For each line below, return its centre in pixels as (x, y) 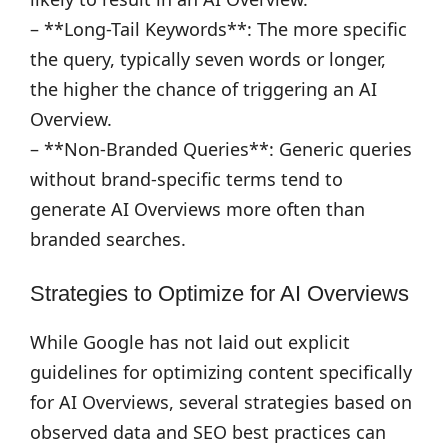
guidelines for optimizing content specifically (221, 372)
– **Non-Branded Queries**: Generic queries (221, 149)
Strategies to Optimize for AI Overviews (219, 293)
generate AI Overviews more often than (197, 209)
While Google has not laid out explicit (190, 342)
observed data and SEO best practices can (208, 432)
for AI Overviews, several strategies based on (221, 402)
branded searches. (108, 239)
